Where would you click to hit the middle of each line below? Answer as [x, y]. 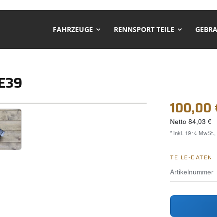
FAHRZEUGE [73, 29]
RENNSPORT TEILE [144, 29]
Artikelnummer [192, 171]
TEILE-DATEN [191, 157]
